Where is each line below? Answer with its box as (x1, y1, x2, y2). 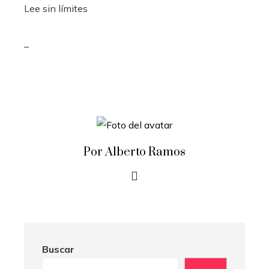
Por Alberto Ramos (83, 145, 186, 160)
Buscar (42, 243, 74, 256)
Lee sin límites (24, 2, 88, 15)
